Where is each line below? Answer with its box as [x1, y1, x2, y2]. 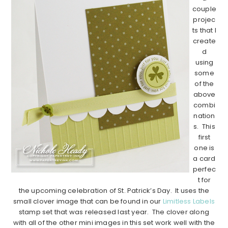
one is [194, 142, 215, 153]
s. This [193, 121, 215, 131]
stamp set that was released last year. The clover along [18, 207, 210, 217]
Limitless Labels [162, 196, 215, 206]
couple [192, 4, 217, 14]
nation [193, 110, 215, 121]
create [192, 36, 216, 46]
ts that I [192, 25, 216, 35]
